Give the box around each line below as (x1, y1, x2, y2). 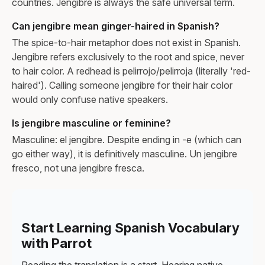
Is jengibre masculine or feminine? (12, 117, 171, 129)
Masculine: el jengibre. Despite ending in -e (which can (12, 133, 241, 146)
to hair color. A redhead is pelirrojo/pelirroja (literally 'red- (12, 64, 251, 77)
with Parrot (21, 235, 92, 251)
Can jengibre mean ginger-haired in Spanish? (12, 20, 219, 32)
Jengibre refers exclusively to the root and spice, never (12, 50, 244, 63)
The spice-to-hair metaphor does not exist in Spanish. (12, 36, 241, 49)
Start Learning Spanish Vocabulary (21, 219, 240, 235)
